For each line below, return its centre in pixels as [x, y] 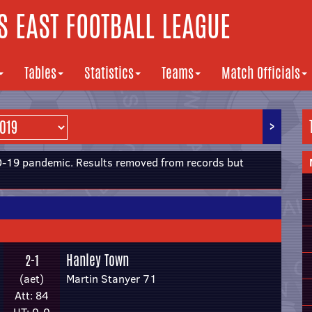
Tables [40, 73]
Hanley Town [97, 260]
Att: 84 [32, 295]
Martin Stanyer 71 [111, 279]
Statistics [109, 73]
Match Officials [261, 73]
